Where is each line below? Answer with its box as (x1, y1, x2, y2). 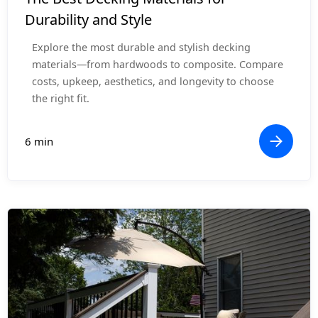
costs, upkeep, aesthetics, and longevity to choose (32, 75, 274, 89)
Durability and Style (25, 10, 152, 30)
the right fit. (32, 92, 89, 106)
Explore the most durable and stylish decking (32, 40, 251, 55)
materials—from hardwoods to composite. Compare (32, 57, 283, 72)
